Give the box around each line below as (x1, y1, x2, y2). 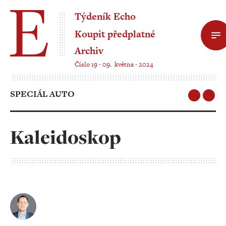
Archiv (75, 43, 103, 58)
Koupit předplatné (75, 27, 155, 41)
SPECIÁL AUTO (10, 88, 75, 100)
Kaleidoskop (10, 124, 121, 150)
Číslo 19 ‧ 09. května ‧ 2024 (75, 60, 153, 69)
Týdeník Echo (75, 10, 136, 23)
